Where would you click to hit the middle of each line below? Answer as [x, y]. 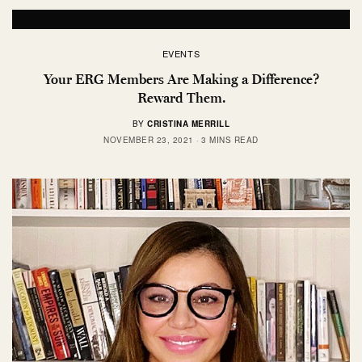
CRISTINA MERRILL [189, 123]
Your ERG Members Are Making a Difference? [181, 79]
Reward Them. [181, 97]
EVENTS [181, 53]
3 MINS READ [230, 139]
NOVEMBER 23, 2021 [149, 139]
